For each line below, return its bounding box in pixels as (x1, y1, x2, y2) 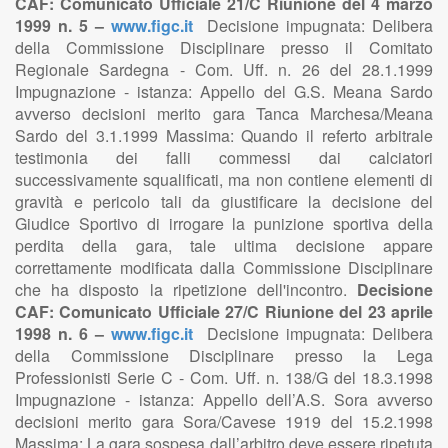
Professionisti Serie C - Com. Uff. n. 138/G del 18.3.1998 (15, 366, 433, 389)
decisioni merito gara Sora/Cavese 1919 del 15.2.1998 (15, 410, 433, 433)
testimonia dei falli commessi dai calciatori (15, 146, 433, 169)
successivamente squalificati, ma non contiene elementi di (15, 168, 433, 191)
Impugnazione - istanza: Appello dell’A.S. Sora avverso (15, 388, 433, 411)
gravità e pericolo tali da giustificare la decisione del (15, 190, 433, 213)
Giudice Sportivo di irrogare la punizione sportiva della (15, 212, 433, 235)
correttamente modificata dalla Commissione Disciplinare (15, 256, 433, 279)
